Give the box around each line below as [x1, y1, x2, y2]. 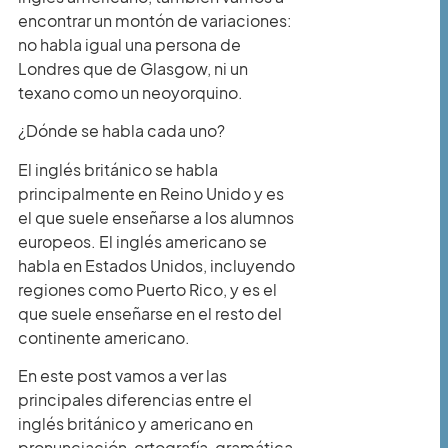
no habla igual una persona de [18, 34, 241, 55]
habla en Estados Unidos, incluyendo [18, 254, 295, 276]
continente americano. [18, 326, 190, 348]
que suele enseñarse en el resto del [18, 302, 282, 324]
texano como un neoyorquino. [18, 82, 243, 103]
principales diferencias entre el [18, 389, 252, 411]
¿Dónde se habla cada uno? [18, 120, 225, 142]
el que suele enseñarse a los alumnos [18, 206, 294, 228]
